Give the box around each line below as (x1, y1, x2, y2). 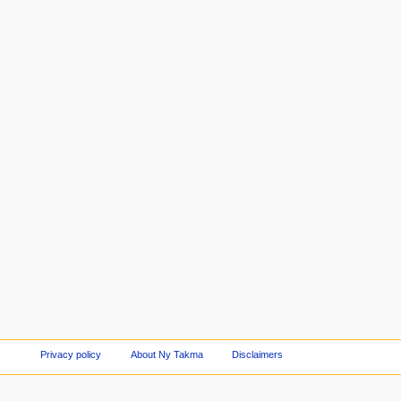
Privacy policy (39, 348, 101, 360)
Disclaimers (232, 348, 284, 360)
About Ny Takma (130, 348, 203, 360)
